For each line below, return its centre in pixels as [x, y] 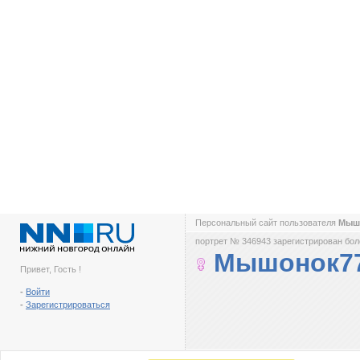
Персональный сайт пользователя [267, 223]
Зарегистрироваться [68, 305]
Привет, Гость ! [51, 269]
